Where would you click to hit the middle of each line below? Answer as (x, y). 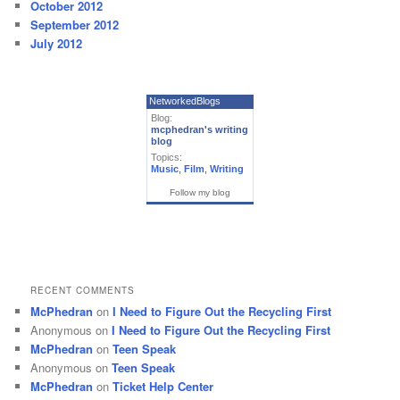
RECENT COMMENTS (83, 291)
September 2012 (75, 25)
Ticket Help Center (163, 387)
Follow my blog (200, 192)
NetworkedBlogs (185, 100)
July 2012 (57, 44)
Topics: (167, 157)
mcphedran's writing (200, 129)
